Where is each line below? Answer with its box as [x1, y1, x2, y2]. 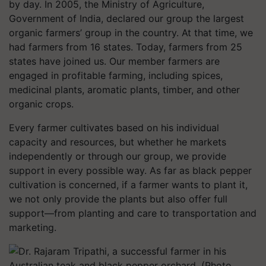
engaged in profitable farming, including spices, [9, 69, 223, 81]
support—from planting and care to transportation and [9, 207, 256, 219]
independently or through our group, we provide [9, 150, 226, 162]
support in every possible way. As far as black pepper [9, 164, 252, 176]
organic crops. [9, 98, 74, 110]
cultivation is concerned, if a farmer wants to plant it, [9, 179, 248, 191]
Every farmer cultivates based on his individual [9, 122, 219, 134]
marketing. [9, 221, 56, 233]
